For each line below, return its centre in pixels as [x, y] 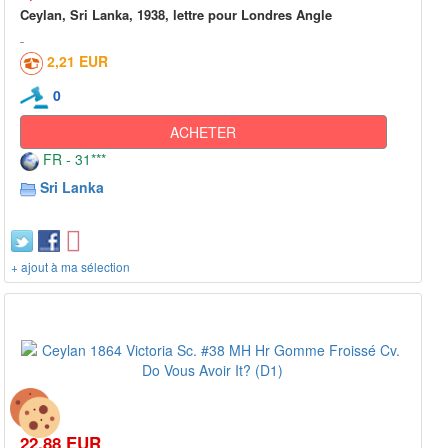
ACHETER [203, 132]
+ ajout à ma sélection [70, 267]
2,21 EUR [77, 61]
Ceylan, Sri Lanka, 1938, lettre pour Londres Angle [176, 15]
